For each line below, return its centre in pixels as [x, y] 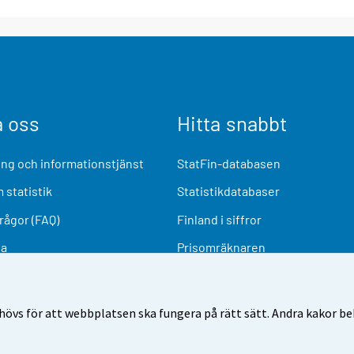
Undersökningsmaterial [242, 303]
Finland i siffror [219, 219]
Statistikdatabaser [228, 191]
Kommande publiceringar [247, 275]
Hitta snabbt [232, 123]
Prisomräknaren [221, 247]
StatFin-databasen [229, 164]
